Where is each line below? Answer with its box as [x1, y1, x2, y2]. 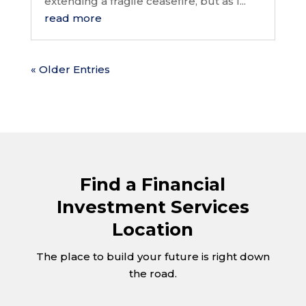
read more [44, 11, 102, 25]
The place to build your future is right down [36, 249, 270, 263]
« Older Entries [30, 62, 110, 76]
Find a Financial [80, 173, 226, 195]
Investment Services [56, 195, 249, 218]
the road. [128, 266, 177, 280]
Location [112, 218, 194, 240]
